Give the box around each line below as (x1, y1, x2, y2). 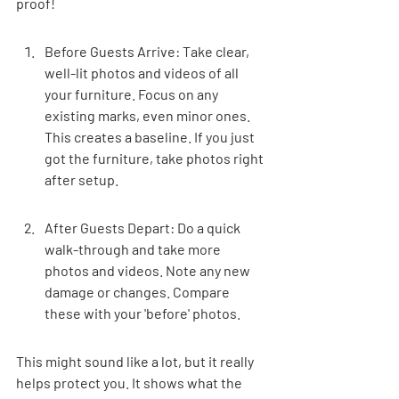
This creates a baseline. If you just (45, 127, 257, 145)
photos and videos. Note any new (45, 261, 253, 279)
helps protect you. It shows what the (16, 373, 245, 391)
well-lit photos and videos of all (45, 63, 241, 81)
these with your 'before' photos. (45, 304, 240, 322)
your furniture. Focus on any (45, 85, 221, 102)
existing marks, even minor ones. (45, 106, 253, 124)
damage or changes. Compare (45, 282, 232, 300)
